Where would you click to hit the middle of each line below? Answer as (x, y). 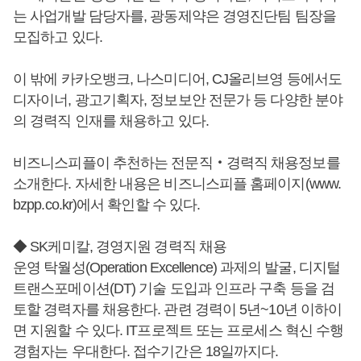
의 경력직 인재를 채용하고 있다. (111, 121)
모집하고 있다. (59, 37)
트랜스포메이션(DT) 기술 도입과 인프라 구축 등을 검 (174, 289)
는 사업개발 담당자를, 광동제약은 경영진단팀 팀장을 (174, 17)
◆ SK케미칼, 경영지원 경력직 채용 (120, 247)
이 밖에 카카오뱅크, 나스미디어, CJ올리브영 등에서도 (177, 79)
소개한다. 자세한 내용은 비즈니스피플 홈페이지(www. (177, 184)
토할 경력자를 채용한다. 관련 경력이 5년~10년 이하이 (178, 310)
